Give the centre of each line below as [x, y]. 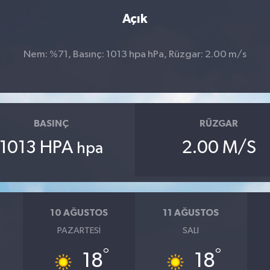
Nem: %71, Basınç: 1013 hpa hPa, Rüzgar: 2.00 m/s [135, 54]
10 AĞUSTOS [79, 213]
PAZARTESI [79, 230]
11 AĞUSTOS [191, 213]
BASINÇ [51, 124]
